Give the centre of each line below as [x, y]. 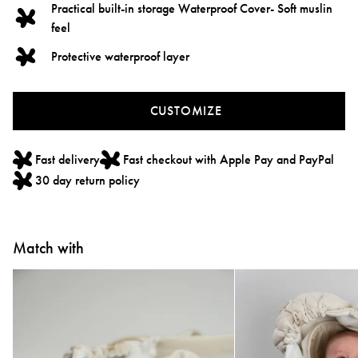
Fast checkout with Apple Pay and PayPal [228, 159]
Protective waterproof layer [120, 56]
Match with [48, 247]
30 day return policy [88, 180]
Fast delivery [68, 159]
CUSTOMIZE [186, 110]
